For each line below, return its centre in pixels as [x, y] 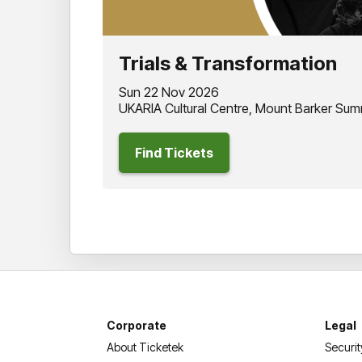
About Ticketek [145, 347]
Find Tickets [174, 153]
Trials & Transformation [228, 64]
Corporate [137, 326]
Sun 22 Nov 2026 [169, 93]
